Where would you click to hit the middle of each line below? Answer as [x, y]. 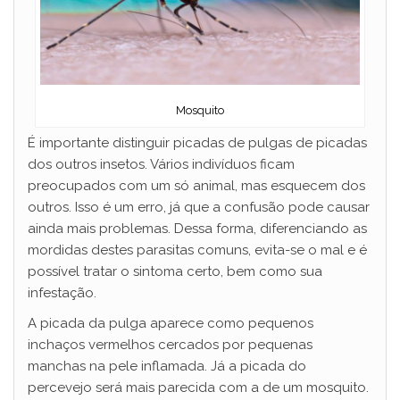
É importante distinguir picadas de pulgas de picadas [197, 143]
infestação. [62, 293]
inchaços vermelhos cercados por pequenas [170, 345]
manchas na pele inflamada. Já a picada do [167, 367]
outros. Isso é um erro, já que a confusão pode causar [199, 208]
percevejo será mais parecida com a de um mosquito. [198, 388]
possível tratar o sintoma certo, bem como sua [175, 272]
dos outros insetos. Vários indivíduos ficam [161, 165]
